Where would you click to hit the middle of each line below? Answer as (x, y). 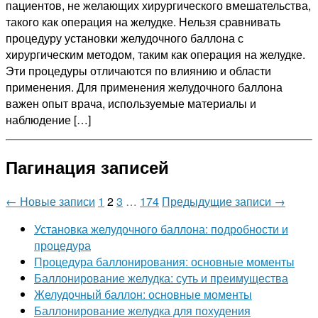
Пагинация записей (87, 166)
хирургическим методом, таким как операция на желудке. (155, 54)
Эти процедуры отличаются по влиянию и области (138, 70)
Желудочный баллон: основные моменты (143, 294)
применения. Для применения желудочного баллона (144, 87)
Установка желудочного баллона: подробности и (161, 229)
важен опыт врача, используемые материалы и (131, 103)
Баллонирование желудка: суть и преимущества (161, 278)
